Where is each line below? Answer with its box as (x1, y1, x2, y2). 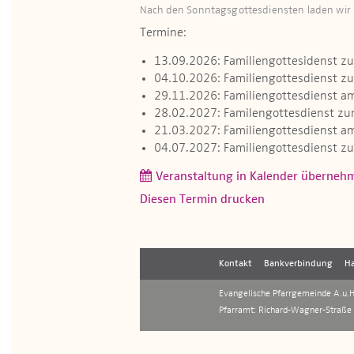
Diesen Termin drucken (140, 194, 265, 206)
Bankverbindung (264, 259, 333, 269)
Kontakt (219, 259, 252, 269)
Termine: (140, 27, 186, 40)
